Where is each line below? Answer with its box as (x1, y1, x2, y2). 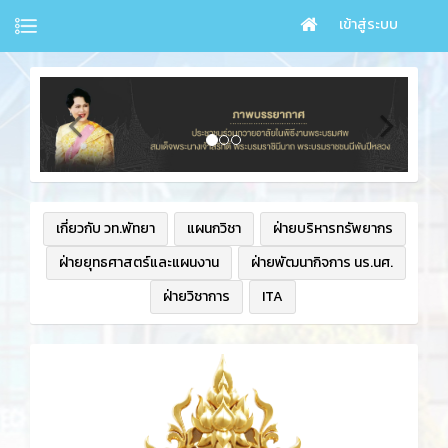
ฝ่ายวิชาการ (162, 286, 230, 308)
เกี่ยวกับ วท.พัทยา (55, 218, 155, 240)
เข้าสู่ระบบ (339, 14, 398, 35)
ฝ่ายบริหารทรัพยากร (272, 218, 393, 240)
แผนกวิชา (186, 218, 241, 240)
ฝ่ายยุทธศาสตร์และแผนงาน (58, 252, 219, 274)
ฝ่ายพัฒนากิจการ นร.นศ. (250, 252, 393, 274)
